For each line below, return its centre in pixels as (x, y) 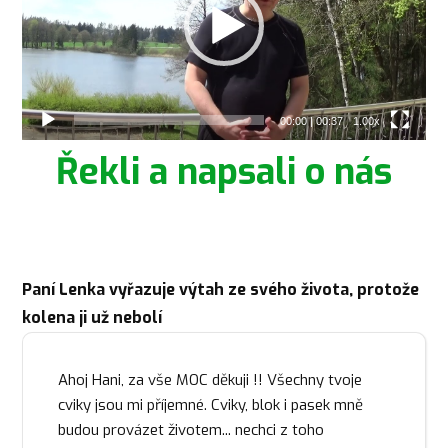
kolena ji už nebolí (92, 317)
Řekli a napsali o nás (224, 171)
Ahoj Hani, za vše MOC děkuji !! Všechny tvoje (210, 379)
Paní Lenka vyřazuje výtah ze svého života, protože (221, 289)
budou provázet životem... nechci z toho (191, 429)
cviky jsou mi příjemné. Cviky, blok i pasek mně (211, 404)
